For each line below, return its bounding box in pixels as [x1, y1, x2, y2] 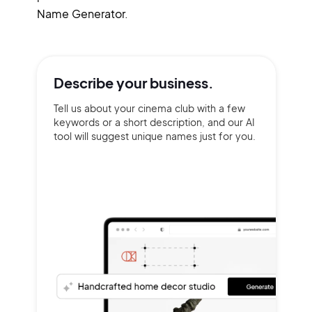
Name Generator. [36, 6, 128, 21]
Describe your [53, 74, 150, 91]
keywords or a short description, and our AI [53, 116, 255, 128]
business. [149, 74, 214, 91]
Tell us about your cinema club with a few [53, 102, 245, 114]
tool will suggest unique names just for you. [53, 130, 256, 142]
